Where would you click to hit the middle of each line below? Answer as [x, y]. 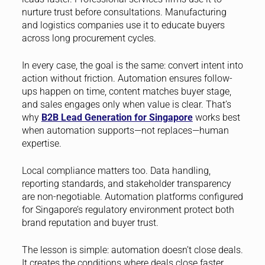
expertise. [41, 144]
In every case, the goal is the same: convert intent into [132, 66]
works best [216, 118]
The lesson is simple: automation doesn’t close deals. [132, 250]
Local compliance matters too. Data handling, [116, 171]
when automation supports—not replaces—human [125, 131]
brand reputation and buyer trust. [90, 223]
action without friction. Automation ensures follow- [127, 79]
